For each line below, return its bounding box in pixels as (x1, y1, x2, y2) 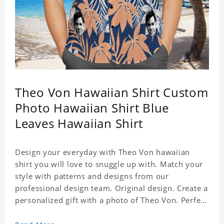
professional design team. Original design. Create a (15, 183, 208, 193)
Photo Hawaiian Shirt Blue (15, 99, 169, 116)
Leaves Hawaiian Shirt (15, 115, 143, 132)
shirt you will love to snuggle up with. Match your (15, 159, 203, 169)
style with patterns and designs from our (15, 171, 169, 181)
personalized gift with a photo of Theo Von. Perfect (15, 195, 207, 205)
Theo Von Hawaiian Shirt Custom (15, 84, 208, 101)
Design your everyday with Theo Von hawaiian (15, 147, 190, 157)
